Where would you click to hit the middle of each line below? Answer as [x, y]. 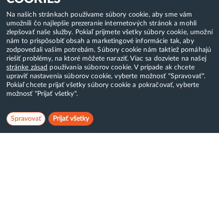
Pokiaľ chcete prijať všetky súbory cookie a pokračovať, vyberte [103, 85]
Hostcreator [138, 175]
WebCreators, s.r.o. [43, 200]
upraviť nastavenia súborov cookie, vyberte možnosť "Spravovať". [106, 76]
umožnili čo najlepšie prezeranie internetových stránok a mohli [101, 23]
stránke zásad [27, 67]
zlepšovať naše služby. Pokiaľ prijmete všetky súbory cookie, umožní [109, 32]
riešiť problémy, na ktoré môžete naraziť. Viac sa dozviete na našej [106, 58]
